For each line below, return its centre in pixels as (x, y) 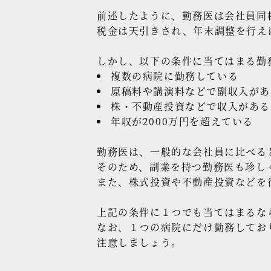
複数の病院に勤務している (175, 76)
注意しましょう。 (139, 242)
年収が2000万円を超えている (182, 121)
